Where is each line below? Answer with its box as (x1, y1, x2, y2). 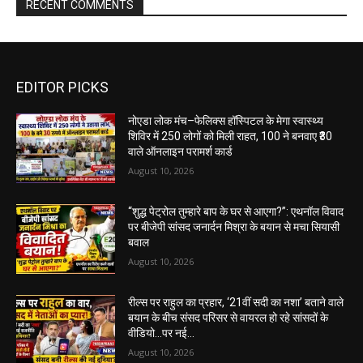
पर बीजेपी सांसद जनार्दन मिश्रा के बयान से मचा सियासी (128, 220, 340, 234)
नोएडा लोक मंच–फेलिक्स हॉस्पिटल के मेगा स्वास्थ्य (128, 114, 324, 128)
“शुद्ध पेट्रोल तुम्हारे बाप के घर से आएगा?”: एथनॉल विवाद (128, 205, 344, 219)
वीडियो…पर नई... (128, 326, 195, 340)
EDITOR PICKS (16, 79, 109, 96)
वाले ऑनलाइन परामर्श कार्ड (128, 145, 233, 159)
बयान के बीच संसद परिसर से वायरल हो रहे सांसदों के (128, 310, 329, 324)
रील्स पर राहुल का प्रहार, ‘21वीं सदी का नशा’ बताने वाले (128, 295, 344, 309)
